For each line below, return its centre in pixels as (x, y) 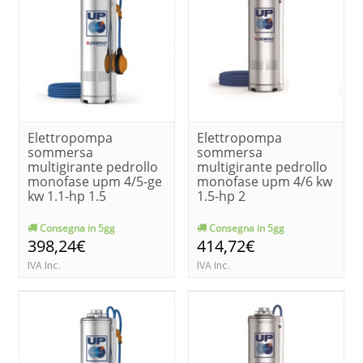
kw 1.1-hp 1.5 (67, 196)
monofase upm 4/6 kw (265, 181)
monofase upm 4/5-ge (95, 181)
